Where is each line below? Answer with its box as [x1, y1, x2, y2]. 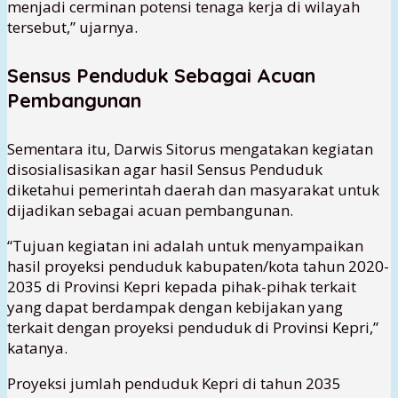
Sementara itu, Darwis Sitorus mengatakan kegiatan [7, 139, 373, 160]
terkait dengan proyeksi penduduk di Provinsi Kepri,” [7, 317, 378, 338]
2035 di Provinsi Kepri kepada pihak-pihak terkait [7, 276, 356, 298]
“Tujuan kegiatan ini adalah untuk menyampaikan [7, 235, 363, 257]
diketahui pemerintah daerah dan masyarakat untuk [7, 179, 379, 201]
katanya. [7, 338, 68, 359]
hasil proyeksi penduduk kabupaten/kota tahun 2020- [7, 256, 389, 277]
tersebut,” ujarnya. [7, 16, 138, 37]
